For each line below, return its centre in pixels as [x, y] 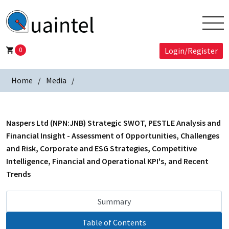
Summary [114, 202]
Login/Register [191, 51]
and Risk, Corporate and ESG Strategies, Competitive [101, 148]
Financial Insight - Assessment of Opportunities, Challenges [113, 136]
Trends [18, 174]
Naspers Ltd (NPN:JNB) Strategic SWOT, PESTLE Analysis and [113, 123]
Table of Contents [114, 223]
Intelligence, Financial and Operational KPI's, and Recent [107, 161]
